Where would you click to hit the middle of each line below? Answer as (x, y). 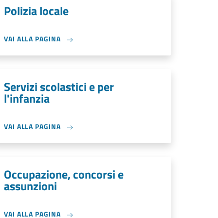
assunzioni (30, 186)
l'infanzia (27, 98)
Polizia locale (36, 11)
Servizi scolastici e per (59, 87)
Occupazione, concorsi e (64, 174)
